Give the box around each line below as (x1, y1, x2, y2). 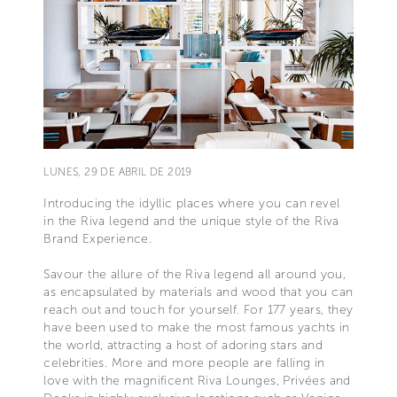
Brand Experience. (43, 230, 152, 246)
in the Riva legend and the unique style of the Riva (43, 213, 339, 229)
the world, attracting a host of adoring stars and (43, 337, 323, 353)
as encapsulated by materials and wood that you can (43, 284, 354, 300)
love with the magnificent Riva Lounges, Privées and (43, 372, 351, 388)
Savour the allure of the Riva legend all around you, (43, 266, 346, 282)
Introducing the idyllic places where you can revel (43, 195, 340, 211)
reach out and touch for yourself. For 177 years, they (43, 301, 354, 317)
